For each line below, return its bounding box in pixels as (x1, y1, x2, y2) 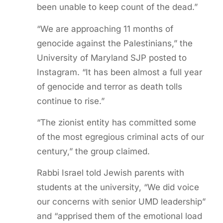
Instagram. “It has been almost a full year (36, 67, 202, 77)
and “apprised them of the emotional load (36, 211, 202, 222)
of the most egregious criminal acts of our (36, 131, 204, 142)
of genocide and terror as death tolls (36, 81, 182, 92)
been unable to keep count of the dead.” (36, 2, 198, 12)
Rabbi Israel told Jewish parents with (36, 168, 184, 178)
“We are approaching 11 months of (36, 23, 173, 34)
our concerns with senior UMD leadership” (36, 197, 206, 207)
